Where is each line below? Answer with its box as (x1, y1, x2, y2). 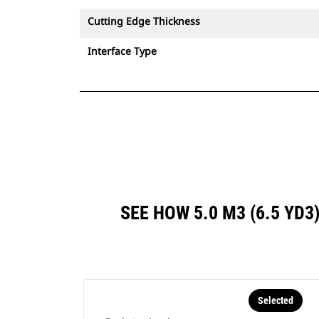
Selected (257, 295, 293, 306)
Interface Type (88, 44, 157, 58)
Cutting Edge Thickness (88, 14, 200, 28)
